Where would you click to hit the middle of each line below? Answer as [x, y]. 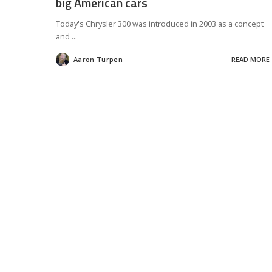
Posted [67, 62]
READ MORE [250, 59]
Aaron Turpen [98, 59]
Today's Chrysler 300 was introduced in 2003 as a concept [160, 23]
